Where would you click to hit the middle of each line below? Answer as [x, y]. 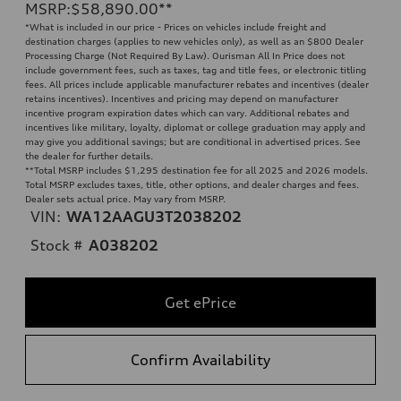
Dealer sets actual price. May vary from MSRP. [125, 198]
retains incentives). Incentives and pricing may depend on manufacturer [182, 98]
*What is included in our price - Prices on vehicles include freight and [175, 26]
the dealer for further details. [89, 155]
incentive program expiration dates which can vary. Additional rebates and [187, 112]
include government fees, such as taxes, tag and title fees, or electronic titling [196, 69]
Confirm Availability [200, 359]
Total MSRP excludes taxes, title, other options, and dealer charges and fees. [192, 184]
